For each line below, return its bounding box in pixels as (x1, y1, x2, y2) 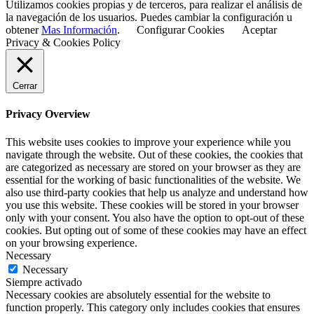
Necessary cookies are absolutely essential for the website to (6, 288, 271, 301)
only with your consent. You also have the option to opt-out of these (6, 211, 304, 224)
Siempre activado (6, 275, 82, 288)
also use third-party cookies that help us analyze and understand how (6, 186, 308, 198)
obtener (6, 24, 41, 36)
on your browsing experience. (6, 236, 137, 249)
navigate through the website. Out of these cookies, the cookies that (6, 148, 303, 161)
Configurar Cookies (137, 24, 224, 36)
